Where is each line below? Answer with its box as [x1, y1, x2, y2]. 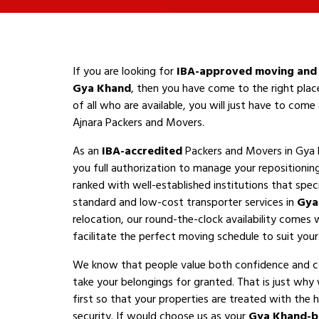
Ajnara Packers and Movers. [73, 113, 204, 132]
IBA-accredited [102, 142, 182, 160]
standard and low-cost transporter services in [73, 193, 297, 211]
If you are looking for [73, 62, 177, 80]
